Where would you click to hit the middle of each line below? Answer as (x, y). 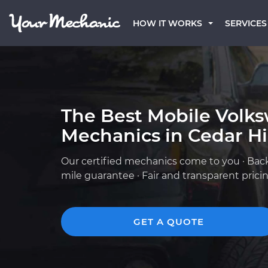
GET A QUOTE (169, 222)
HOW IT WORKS (167, 23)
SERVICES (246, 23)
